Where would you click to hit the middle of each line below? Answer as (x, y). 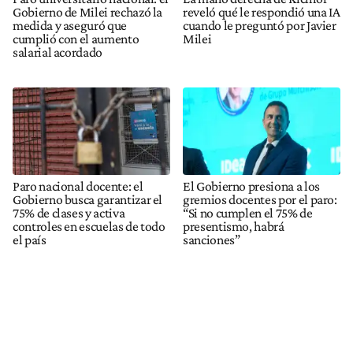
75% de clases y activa (69, 213)
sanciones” (212, 240)
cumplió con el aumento (76, 38)
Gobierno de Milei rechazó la (88, 11)
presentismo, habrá (234, 227)
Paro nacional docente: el (78, 186)
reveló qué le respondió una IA (262, 11)
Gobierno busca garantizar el (88, 200)
